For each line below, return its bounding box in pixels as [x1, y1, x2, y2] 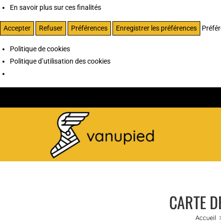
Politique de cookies [10, 44, 70, 53]
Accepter [3, 24, 31, 32]
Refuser [39, 24, 63, 32]
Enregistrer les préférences [116, 24, 197, 32]
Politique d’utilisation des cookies [10, 57, 110, 65]
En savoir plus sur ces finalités [10, 3, 101, 11]
